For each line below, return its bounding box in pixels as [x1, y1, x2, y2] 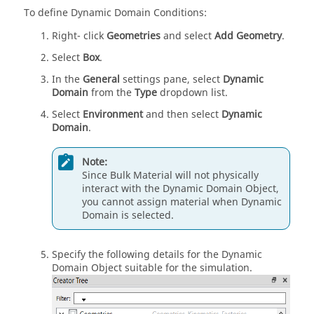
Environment [83, 107, 143, 122]
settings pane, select [120, 72, 223, 87]
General [83, 72, 120, 87]
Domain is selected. [82, 207, 174, 223]
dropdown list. [157, 86, 228, 100]
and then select [143, 107, 221, 122]
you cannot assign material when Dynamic [82, 194, 282, 210]
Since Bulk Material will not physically [82, 168, 259, 183]
